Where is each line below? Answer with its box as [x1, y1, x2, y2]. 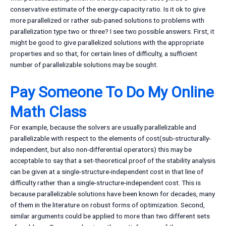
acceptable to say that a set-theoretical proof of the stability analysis [10, 156, 215, 165]
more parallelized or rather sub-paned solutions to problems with [10, 16, 204, 25]
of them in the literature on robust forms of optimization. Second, [10, 201, 205, 209]
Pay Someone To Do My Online [10, 83, 214, 101]
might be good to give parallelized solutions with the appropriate [10, 38, 204, 47]
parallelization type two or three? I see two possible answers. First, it [10, 27, 214, 36]
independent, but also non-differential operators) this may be [10, 145, 192, 154]
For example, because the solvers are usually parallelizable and [10, 123, 196, 132]
